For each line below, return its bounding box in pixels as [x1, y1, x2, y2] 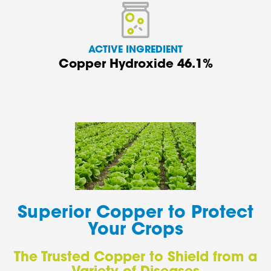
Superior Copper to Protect [18, 205, 253, 223]
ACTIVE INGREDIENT [88, 45, 183, 55]
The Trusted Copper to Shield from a [14, 252, 257, 266]
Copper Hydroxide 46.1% [58, 58, 213, 71]
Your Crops [88, 222, 183, 240]
